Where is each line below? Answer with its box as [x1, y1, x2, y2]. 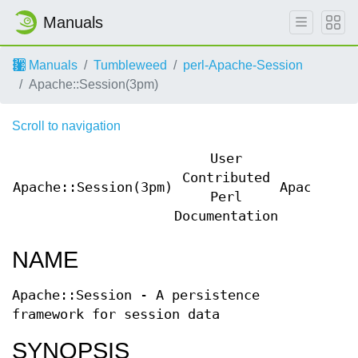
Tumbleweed [93, 58, 167, 72]
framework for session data [12, 307, 220, 322]
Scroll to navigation [12, 119, 121, 133]
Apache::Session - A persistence [12, 288, 260, 303]
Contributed [182, 170, 270, 185]
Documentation [174, 209, 278, 224]
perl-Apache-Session [183, 58, 303, 72]
